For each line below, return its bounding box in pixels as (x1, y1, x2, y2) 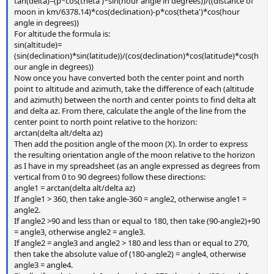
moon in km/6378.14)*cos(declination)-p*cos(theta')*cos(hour (14, 6, 240, 17)
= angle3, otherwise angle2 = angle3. (14, 226, 145, 237)
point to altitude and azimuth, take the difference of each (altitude (14, 83, 254, 94)
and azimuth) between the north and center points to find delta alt (14, 94, 256, 105)
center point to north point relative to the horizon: (14, 116, 197, 127)
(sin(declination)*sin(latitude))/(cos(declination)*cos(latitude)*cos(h (14, 50, 259, 61)
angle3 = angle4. (14, 259, 73, 270)
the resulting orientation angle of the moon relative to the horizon (14, 149, 255, 160)
